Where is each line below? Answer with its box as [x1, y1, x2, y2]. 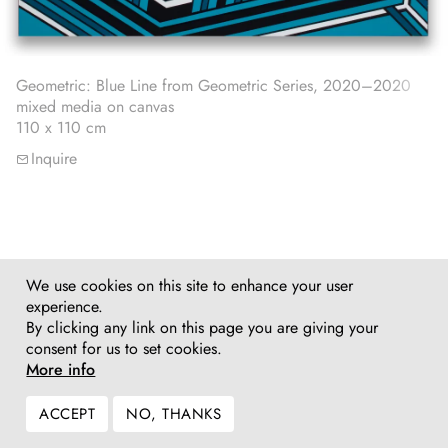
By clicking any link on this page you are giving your [26, 316, 379, 339]
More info [26, 358, 96, 381]
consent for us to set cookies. [26, 337, 223, 360]
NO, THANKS [126, 403, 222, 425]
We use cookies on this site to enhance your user [26, 274, 354, 297]
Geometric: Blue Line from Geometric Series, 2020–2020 [16, 73, 411, 97]
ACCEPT [39, 403, 96, 425]
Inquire [31, 146, 77, 170]
